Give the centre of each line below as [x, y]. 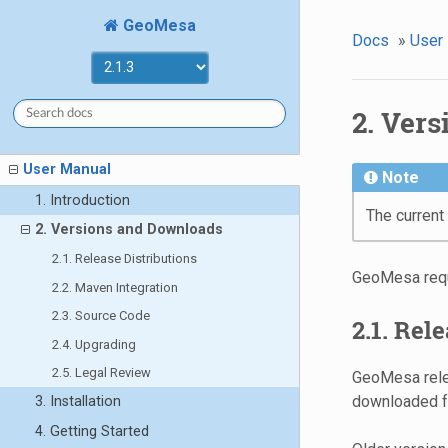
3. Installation [77, 402]
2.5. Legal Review [102, 373]
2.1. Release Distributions [125, 259]
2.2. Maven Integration [115, 287]
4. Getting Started [91, 431]
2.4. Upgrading [94, 344]
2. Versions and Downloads [128, 230]
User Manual [67, 169]
